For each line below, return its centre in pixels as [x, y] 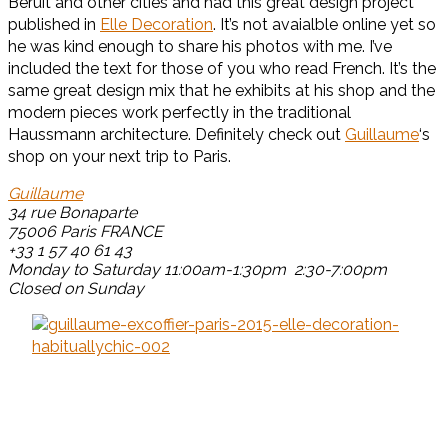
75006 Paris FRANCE [85, 232]
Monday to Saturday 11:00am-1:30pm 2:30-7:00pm [197, 270]
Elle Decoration [156, 25]
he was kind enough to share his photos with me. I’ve [200, 47]
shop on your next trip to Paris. [119, 157]
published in [54, 25]
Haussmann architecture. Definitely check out [176, 135]
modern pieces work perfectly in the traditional [179, 113]
